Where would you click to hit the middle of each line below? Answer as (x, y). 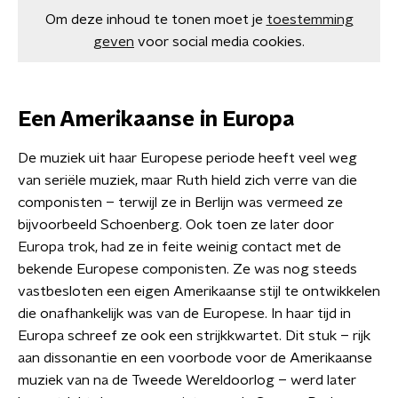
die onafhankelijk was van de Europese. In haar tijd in (184, 314)
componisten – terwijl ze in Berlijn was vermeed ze (180, 203)
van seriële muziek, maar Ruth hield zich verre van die (187, 181)
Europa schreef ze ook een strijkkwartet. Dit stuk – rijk (194, 336)
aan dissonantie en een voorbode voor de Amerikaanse (195, 358)
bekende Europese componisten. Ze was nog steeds (187, 270)
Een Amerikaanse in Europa (156, 120)
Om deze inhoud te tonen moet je (154, 20)
